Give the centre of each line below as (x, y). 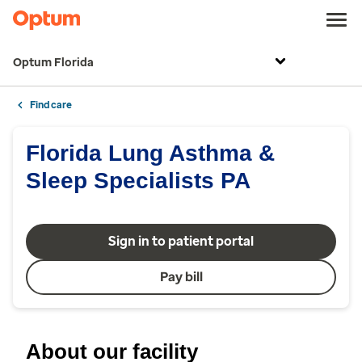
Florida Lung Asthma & (150, 153)
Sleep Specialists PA (138, 181)
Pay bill (181, 277)
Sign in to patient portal (181, 241)
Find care (51, 105)
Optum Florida (53, 63)
